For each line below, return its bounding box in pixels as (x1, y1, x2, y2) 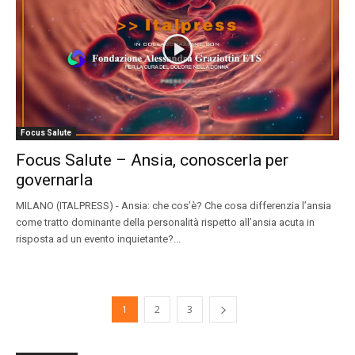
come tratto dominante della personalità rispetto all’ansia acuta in (16, 216, 315, 228)
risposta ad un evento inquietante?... (16, 232, 181, 245)
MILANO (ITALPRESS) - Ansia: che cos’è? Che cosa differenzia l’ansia (16, 199, 331, 212)
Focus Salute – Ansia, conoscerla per (16, 150, 288, 170)
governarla (16, 170, 93, 189)
